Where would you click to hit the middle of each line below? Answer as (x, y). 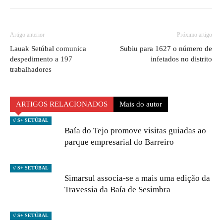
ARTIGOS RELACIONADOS (62, 104)
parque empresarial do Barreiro (119, 142)
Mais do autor (141, 104)
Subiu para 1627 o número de (166, 49)
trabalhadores (31, 69)
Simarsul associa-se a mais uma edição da (137, 178)
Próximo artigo (194, 35)
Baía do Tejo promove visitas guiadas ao (135, 131)
